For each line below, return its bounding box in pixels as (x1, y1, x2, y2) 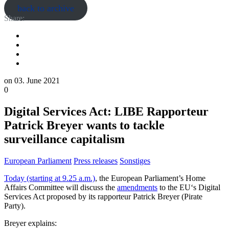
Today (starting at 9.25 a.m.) (4, 173, 95, 182)
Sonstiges (120, 156, 150, 165)
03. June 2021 (14, 76, 60, 85)
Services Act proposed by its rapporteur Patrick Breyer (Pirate (4, 192, 202, 201)
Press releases (74, 156, 118, 165)
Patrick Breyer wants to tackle (4, 118, 165, 132)
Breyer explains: (4, 218, 57, 227)
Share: (4, 14, 25, 22)
